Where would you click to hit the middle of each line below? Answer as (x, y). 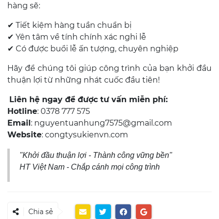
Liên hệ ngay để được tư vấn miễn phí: (88, 99)
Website (24, 134)
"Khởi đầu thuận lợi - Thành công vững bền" (96, 155)
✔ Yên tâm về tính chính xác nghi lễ (77, 37)
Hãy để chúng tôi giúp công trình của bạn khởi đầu (109, 68)
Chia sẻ (41, 211)
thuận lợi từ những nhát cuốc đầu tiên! (84, 80)
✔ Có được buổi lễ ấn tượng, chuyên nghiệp (93, 48)
